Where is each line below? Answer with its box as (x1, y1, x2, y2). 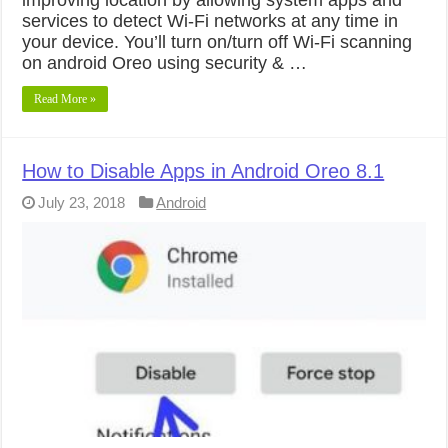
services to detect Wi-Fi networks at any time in (22, 10, 399, 31)
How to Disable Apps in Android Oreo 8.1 (22, 159, 385, 182)
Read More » (34, 91, 97, 106)
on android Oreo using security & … (22, 52, 308, 73)
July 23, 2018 (38, 193, 126, 211)
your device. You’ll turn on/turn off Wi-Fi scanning (22, 31, 413, 52)
